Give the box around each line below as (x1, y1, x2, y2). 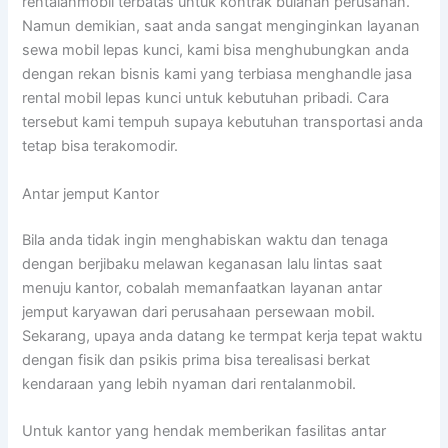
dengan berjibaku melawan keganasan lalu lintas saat (22, 254, 383, 273)
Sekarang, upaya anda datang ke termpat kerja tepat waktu (22, 326, 423, 345)
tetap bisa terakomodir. (22, 137, 179, 156)
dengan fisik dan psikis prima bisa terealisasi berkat (22, 350, 371, 369)
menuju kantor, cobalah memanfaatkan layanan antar (22, 278, 383, 297)
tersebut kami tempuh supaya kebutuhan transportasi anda (22, 113, 424, 132)
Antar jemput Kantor (22, 184, 160, 203)
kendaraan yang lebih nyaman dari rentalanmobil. (22, 374, 357, 393)
